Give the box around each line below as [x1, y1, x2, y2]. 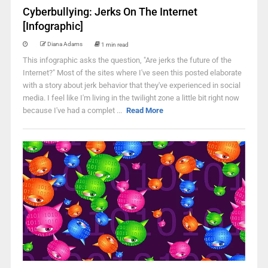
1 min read [100, 41, 129, 48]
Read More [126, 106, 164, 115]
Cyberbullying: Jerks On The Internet [22, 5, 197, 18]
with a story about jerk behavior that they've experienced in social [22, 81, 240, 90]
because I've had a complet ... [22, 106, 124, 115]
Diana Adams [47, 41, 83, 47]
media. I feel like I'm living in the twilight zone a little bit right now [22, 93, 239, 102]
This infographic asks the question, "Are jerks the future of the [22, 56, 232, 65]
